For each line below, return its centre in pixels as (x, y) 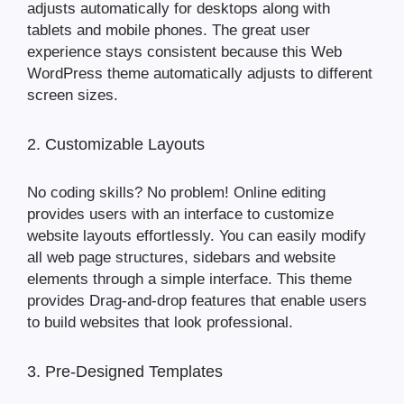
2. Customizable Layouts (116, 145)
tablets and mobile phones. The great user (169, 31)
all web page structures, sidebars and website (181, 258)
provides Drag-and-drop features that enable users (197, 301)
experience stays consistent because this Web (184, 52)
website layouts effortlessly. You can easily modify (197, 236)
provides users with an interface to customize (180, 215)
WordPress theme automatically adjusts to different (200, 74)
